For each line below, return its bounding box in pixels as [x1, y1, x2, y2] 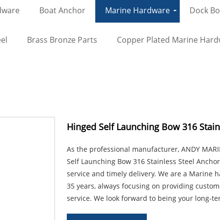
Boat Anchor [39, 4, 85, 16]
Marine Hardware [105, 4, 170, 16]
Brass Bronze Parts [27, 34, 97, 45]
